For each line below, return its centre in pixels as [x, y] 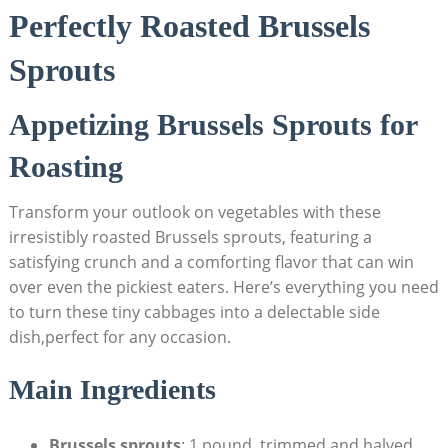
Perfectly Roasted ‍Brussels [189, 26]
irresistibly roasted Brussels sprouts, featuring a [190, 237]
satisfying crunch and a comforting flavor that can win [211, 262]
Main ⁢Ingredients [112, 389]
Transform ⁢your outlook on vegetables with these [194, 212]
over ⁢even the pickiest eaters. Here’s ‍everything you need [223, 287]
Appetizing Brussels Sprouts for [212, 124]
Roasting [65, 166]
